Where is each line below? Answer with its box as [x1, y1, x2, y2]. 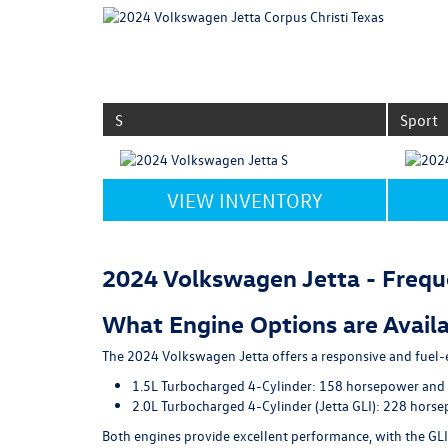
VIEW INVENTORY [166, 187, 323, 212]
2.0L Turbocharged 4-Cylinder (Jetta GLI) [132, 395, 376, 415]
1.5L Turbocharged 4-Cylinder [132, 375, 312, 395]
